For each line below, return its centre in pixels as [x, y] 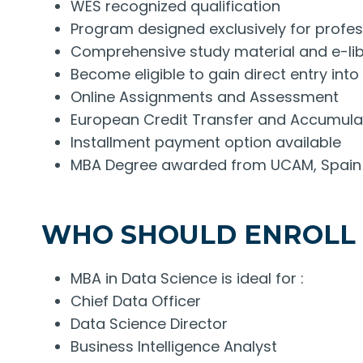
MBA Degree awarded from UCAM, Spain [216, 164]
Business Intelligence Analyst [174, 346]
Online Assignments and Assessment [205, 96]
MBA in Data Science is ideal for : [187, 278]
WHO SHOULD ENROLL [199, 234]
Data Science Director [149, 323]
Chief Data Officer [136, 301]
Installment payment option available [206, 142]
